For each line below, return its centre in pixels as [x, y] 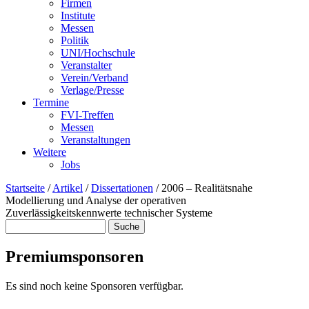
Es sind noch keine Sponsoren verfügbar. [94, 286]
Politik [75, 40]
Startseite [25, 188]
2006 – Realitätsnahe [207, 188]
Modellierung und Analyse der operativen [96, 200]
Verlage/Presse [92, 90]
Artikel [68, 188]
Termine [51, 102]
